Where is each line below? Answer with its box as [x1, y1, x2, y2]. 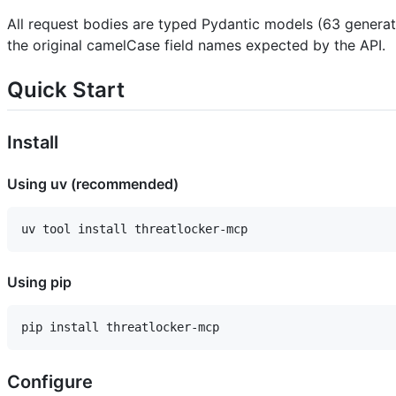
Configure [7, 371, 93, 393]
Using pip [7, 273, 72, 292]
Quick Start [7, 77, 125, 103]
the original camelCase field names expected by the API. [7, 36, 385, 55]
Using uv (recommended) [7, 175, 179, 194]
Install [7, 132, 58, 154]
